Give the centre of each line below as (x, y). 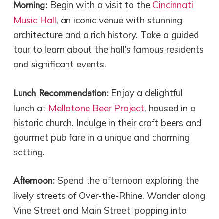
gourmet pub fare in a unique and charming (101, 137)
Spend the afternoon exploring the (127, 181)
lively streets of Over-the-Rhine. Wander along (109, 196)
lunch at (31, 108)
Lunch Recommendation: (61, 93)
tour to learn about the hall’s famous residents (108, 50)
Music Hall (34, 20)
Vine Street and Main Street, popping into (100, 210)
